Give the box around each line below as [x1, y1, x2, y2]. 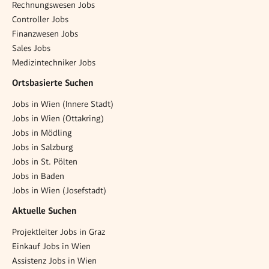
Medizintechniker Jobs [12, 57, 95, 67]
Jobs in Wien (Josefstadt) [12, 185, 106, 195]
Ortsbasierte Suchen [12, 77, 93, 89]
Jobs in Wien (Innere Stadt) [12, 98, 113, 109]
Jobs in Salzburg [12, 142, 73, 152]
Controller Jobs [12, 14, 68, 24]
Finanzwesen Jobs [12, 28, 78, 38]
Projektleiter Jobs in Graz [12, 226, 105, 237]
